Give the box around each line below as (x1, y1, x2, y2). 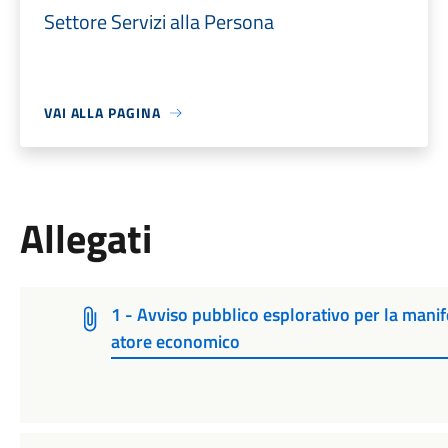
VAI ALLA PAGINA (43, 102, 161, 123)
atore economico (111, 328, 241, 356)
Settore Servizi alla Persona (43, 6, 274, 37)
